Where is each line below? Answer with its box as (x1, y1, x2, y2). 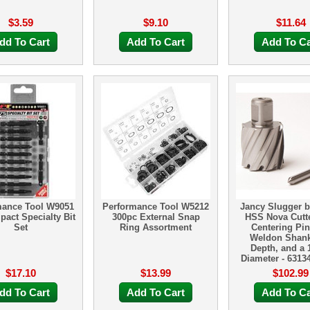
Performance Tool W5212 (102, 201, 209, 212)
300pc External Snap (111, 212, 200, 222)
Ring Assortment (120, 222, 192, 232)
